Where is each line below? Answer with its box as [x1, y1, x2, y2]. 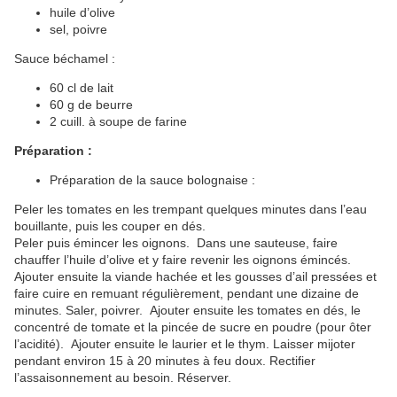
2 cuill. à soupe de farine [50, 114, 187, 129]
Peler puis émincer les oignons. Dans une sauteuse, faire [14, 236, 338, 251]
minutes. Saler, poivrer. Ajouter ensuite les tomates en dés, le [14, 303, 361, 318]
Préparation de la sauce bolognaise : [50, 173, 255, 188]
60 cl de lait [50, 81, 128, 96]
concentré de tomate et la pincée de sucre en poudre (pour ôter [14, 320, 371, 335]
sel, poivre [50, 22, 121, 37]
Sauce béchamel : [14, 51, 115, 66]
